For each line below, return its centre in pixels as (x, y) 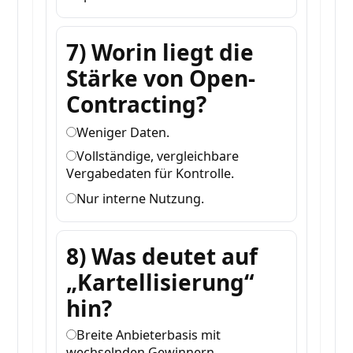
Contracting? (137, 104)
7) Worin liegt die (160, 52)
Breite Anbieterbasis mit (149, 335)
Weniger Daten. (123, 133)
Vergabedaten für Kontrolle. (150, 174)
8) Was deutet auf (162, 256)
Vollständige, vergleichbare (158, 156)
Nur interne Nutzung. (141, 199)
